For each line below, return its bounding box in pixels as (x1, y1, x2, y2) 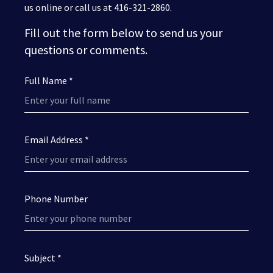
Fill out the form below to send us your (24, 25, 222, 41)
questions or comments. (24, 42, 147, 58)
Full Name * (24, 74, 73, 87)
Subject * (24, 252, 62, 264)
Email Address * (24, 133, 89, 146)
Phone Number (24, 193, 88, 205)
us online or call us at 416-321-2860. (24, 1, 172, 14)
